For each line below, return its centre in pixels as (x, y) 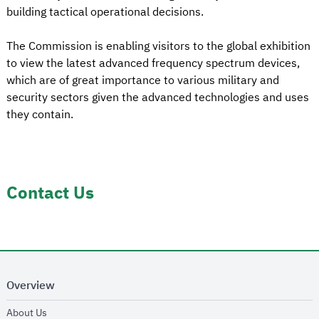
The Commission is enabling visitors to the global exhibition (158, 47)
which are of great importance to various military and (143, 81)
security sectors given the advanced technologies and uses (158, 98)
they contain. (40, 115)
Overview (31, 286)
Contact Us (50, 193)
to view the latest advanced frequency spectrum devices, (153, 64)
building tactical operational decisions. (105, 12)
